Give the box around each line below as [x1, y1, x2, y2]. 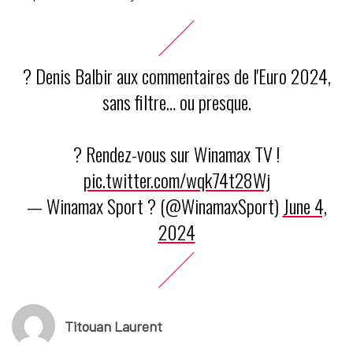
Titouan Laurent [64, 317, 162, 335]
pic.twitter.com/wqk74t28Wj [83, 165, 270, 195]
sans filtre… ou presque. [102, 87, 251, 117]
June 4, [282, 191, 327, 221]
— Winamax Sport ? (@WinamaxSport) [26, 191, 283, 221]
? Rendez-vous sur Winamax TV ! [73, 139, 280, 169]
